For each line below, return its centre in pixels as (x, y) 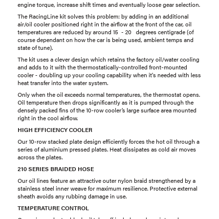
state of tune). (35, 47)
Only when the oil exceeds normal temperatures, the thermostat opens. (109, 94)
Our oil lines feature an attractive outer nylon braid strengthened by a (107, 180)
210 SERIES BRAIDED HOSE (56, 169)
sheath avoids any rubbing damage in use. (72, 196)
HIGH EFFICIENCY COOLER (55, 130)
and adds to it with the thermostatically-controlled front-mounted (102, 67)
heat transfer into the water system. (63, 83)
